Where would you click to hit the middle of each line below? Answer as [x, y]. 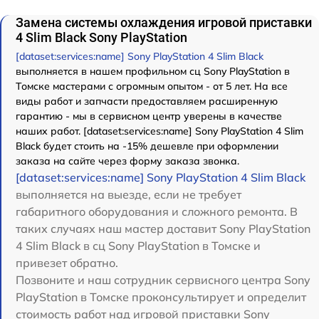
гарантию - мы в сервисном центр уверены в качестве [149, 116]
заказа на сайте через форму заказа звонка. [127, 161]
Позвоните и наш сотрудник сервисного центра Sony [163, 280]
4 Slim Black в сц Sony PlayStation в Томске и [138, 246]
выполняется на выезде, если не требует [129, 195]
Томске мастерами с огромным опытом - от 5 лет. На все [152, 87]
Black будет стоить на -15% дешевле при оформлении [147, 146]
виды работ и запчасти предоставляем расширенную [147, 101]
